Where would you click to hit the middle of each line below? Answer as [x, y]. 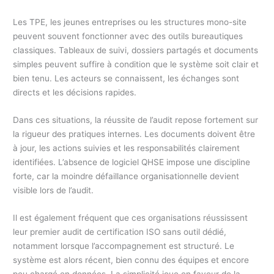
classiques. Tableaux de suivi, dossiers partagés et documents [136, 50]
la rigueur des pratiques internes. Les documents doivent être [134, 134]
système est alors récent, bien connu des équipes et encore [131, 260]
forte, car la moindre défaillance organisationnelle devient [126, 176]
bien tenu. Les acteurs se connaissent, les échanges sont [126, 79]
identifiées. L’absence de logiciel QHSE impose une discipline [132, 162]
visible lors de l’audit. [54, 191]
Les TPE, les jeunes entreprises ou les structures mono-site [130, 22]
